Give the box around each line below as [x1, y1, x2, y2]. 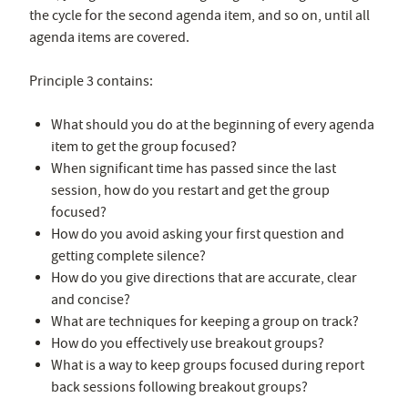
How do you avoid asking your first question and [51, 224, 344, 243]
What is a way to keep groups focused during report [51, 355, 364, 374]
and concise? [51, 290, 130, 309]
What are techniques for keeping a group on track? [51, 311, 359, 331]
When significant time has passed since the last [51, 158, 336, 178]
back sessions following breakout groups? [51, 377, 308, 396]
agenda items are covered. [29, 27, 189, 46]
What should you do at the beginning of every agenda [51, 115, 374, 134]
